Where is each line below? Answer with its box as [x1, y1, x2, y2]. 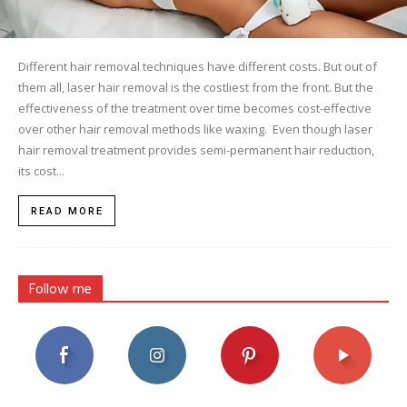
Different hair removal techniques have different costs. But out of [18, 57, 377, 74]
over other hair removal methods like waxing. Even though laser [18, 120, 372, 137]
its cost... [18, 162, 65, 179]
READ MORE [31, 204, 104, 217]
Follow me [29, 277, 92, 302]
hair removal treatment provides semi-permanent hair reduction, [18, 141, 374, 158]
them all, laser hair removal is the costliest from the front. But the [18, 78, 373, 95]
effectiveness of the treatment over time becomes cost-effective [18, 99, 372, 116]
